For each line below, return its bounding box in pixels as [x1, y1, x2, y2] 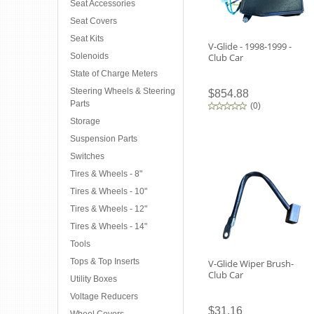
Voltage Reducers [70, 292, 138, 301]
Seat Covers [70, 16, 117, 26]
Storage [70, 116, 100, 126]
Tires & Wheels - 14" [70, 221, 147, 231]
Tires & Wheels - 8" [70, 169, 142, 179]
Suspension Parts [70, 134, 137, 144]
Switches [70, 151, 104, 161]
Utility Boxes [70, 274, 117, 284]
